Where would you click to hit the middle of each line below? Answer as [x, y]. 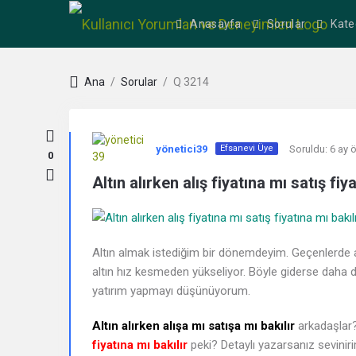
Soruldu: [308, 149]
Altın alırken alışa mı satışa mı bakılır [193, 326]
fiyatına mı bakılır [140, 345]
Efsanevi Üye [246, 148]
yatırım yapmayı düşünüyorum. [171, 291]
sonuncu [110, 300]
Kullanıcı [112, 125]
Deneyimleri [128, 230]
